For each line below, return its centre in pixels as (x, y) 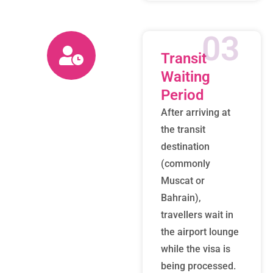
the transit (183, 129)
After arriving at (196, 112)
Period (183, 95)
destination (185, 147)
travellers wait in (197, 215)
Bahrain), (181, 198)
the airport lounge (200, 232)
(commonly (186, 164)
